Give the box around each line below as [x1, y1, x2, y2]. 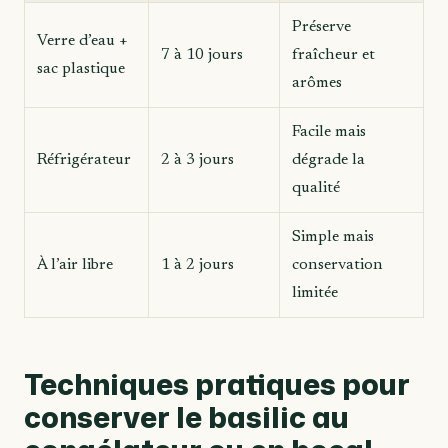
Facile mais [292, 123, 366, 140]
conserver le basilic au [24, 395, 349, 437]
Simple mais [292, 228, 374, 245]
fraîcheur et [292, 46, 375, 63]
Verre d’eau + [37, 32, 128, 49]
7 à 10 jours [161, 46, 243, 63]
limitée [292, 284, 338, 301]
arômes [292, 74, 342, 91]
